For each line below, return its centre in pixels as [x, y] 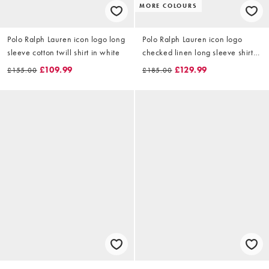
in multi [156, 65]
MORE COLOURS [168, 5]
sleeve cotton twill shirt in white [64, 52]
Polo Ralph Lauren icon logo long [66, 39]
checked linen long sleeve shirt [198, 52]
